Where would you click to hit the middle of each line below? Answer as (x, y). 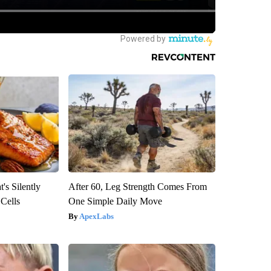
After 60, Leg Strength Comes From (137, 187)
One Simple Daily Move (115, 201)
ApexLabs (96, 217)
